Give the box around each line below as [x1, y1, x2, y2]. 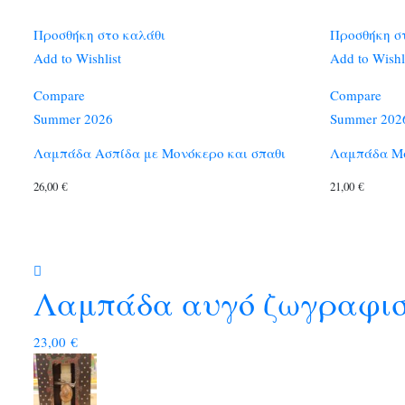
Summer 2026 [33, 109, 113, 128]
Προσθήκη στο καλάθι [33, 25, 165, 44]
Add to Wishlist [33, 49, 121, 68]
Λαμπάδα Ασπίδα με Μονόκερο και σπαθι [33, 143, 286, 162]
